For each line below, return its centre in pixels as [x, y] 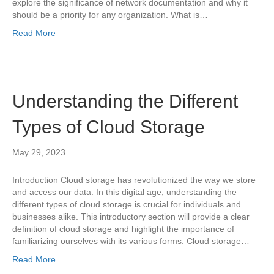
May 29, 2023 [39, 152]
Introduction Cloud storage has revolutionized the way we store [134, 180]
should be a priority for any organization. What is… [110, 15]
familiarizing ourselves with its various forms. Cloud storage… [131, 241]
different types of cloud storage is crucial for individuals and [127, 204]
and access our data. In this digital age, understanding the [124, 192]
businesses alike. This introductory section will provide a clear [131, 217]
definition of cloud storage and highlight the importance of [123, 229]
